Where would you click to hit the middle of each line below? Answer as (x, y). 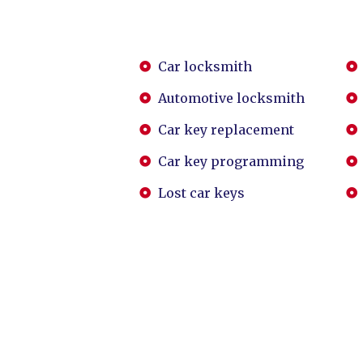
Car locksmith (205, 66)
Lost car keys (201, 193)
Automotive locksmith (231, 98)
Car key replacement (226, 130)
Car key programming (231, 161)
